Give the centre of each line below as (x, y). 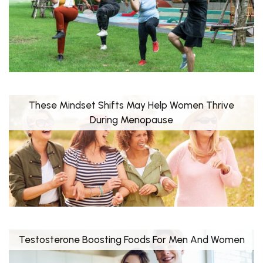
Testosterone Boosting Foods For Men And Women (131, 239)
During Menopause (131, 119)
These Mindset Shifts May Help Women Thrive (131, 105)
